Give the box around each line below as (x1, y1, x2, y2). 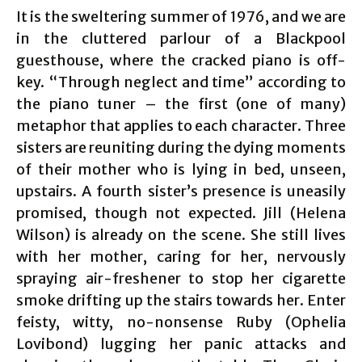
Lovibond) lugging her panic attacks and (16, 335, 346, 353)
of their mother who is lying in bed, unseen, (16, 160, 346, 179)
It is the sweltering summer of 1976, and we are (16, 7, 346, 26)
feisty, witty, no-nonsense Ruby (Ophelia (16, 313, 346, 331)
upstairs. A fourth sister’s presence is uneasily (16, 182, 346, 200)
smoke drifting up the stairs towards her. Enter (16, 291, 346, 309)
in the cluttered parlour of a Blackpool (16, 29, 346, 48)
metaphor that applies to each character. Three (16, 116, 346, 135)
